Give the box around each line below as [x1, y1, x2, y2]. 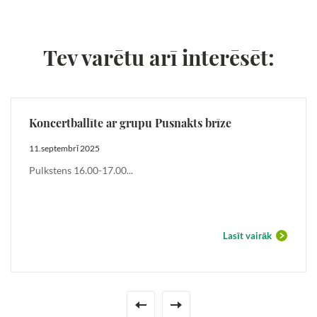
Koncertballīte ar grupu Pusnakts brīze [29, 115, 231, 130]
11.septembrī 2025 [29, 142, 100, 154]
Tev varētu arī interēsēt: [42, 42, 275, 71]
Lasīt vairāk [223, 229, 272, 241]
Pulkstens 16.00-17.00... [29, 163, 133, 176]
